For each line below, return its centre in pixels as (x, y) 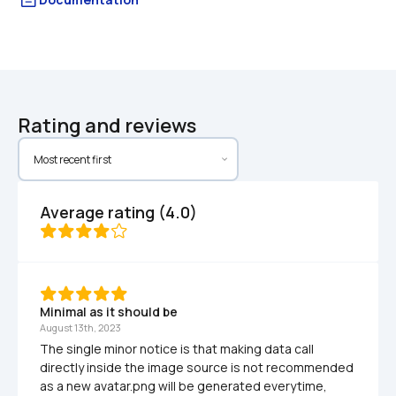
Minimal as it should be (109, 312)
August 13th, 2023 (80, 327)
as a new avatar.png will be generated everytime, (183, 386)
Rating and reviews (107, 126)
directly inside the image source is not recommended (197, 367)
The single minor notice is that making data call (177, 349)
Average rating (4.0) (118, 212)
